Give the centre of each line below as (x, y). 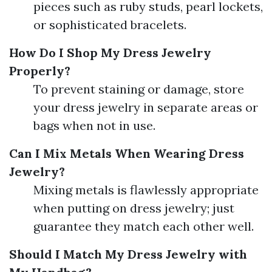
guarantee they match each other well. (144, 226)
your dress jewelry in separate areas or (146, 107)
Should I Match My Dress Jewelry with (128, 254)
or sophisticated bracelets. (110, 25)
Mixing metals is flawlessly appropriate (146, 190)
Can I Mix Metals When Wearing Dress (127, 154)
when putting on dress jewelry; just (134, 208)
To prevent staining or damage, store (139, 89)
